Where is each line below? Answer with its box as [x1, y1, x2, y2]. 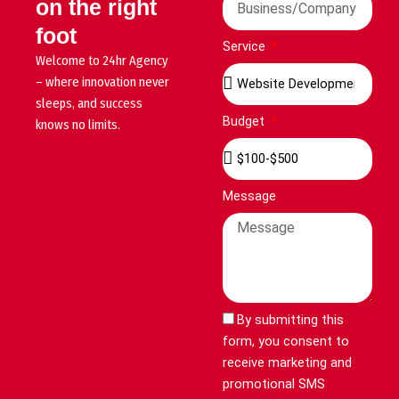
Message [222, 187, 276, 204]
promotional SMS [222, 375, 325, 392]
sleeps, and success [36, 94, 142, 111]
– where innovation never [36, 73, 169, 90]
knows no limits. [36, 116, 120, 133]
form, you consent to [222, 332, 349, 349]
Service [222, 37, 269, 54]
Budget [222, 112, 268, 129]
